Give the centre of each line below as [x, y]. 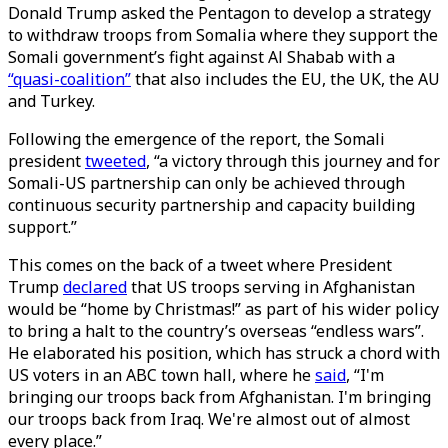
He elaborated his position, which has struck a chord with [224, 353]
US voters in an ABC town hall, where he [161, 375]
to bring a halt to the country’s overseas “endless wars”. [216, 331]
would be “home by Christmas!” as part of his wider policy [223, 309]
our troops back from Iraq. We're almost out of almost [209, 419]
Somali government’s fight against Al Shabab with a [201, 57]
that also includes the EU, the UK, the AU [285, 79]
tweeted [115, 161]
